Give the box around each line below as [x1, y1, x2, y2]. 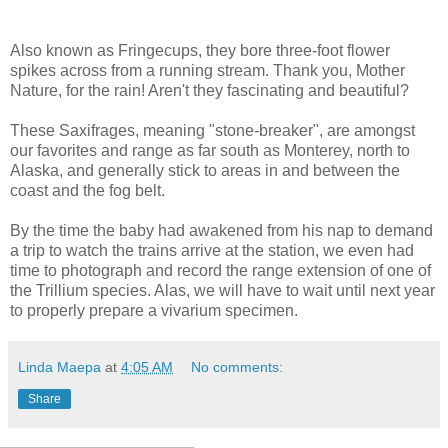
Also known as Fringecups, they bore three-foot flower [10, 41, 390, 59]
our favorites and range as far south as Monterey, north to [10, 141, 410, 159]
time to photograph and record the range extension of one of [10, 261, 431, 279]
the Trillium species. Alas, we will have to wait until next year [10, 281, 435, 299]
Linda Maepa [18, 358, 101, 375]
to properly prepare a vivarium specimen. [10, 301, 298, 319]
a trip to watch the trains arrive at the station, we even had [10, 241, 414, 259]
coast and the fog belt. [10, 181, 165, 199]
